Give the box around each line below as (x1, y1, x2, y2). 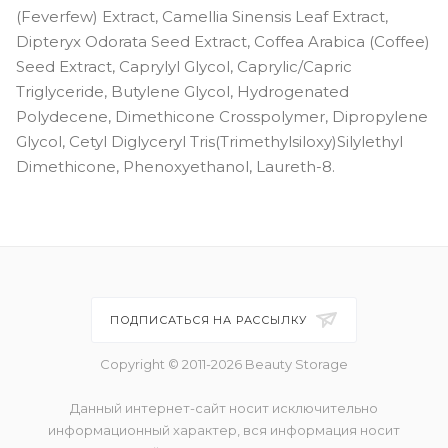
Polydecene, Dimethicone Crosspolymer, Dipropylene (16, 106, 428, 126)
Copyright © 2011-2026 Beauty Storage (100, 356, 348, 372)
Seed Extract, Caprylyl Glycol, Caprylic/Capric (16, 56, 352, 76)
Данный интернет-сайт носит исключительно (70, 400, 378, 416)
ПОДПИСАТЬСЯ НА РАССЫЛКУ (109, 313, 312, 327)
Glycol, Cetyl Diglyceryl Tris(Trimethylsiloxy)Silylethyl (16, 131, 403, 151)
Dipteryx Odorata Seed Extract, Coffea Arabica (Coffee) (16, 31, 430, 51)
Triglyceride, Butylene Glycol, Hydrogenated (16, 81, 349, 101)
